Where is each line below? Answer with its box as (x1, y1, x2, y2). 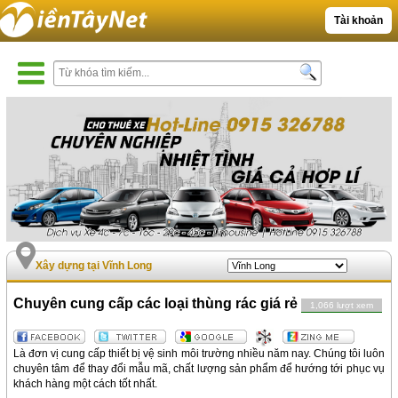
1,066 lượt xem (310, 300, 374, 311)
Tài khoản (333, 14, 383, 27)
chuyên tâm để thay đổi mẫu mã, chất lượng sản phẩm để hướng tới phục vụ (13, 362, 385, 376)
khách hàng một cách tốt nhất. (13, 378, 158, 391)
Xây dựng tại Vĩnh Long (36, 259, 153, 273)
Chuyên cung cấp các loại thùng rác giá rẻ (13, 296, 302, 312)
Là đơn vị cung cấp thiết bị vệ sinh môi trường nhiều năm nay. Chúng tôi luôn (13, 347, 385, 361)
